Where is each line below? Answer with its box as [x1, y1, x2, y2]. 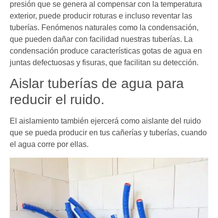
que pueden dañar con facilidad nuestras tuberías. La [10, 35, 193, 43]
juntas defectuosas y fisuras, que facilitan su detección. [10, 58, 199, 67]
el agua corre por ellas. [10, 140, 89, 149]
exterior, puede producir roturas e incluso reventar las [10, 11, 192, 20]
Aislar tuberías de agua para [10, 76, 184, 91]
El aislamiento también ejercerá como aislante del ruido [10, 117, 201, 126]
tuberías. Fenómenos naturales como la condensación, [10, 23, 199, 32]
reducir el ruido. [10, 92, 105, 108]
